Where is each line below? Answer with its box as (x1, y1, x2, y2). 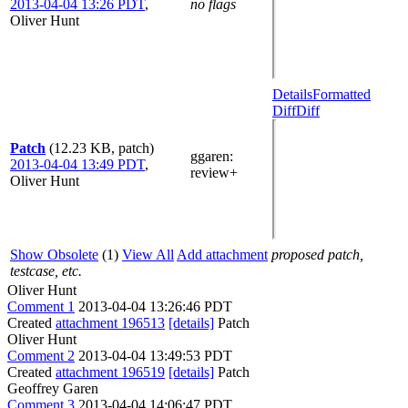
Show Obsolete (10, 247, 98, 262)
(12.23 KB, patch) (49, 140, 154, 156)
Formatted (312, 87, 371, 102)
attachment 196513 (56, 315, 165, 331)
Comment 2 (7, 348, 75, 363)
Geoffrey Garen (7, 381, 98, 396)
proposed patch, (271, 247, 363, 262)
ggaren (190, 148, 229, 164)
